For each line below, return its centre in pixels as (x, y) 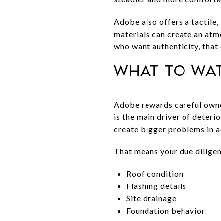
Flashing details (156, 185)
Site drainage (151, 198)
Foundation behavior (166, 210)
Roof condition (155, 173)
